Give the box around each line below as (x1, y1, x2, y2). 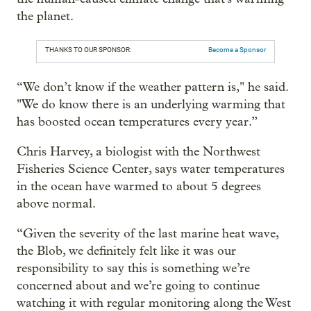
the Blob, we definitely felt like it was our (17, 243, 236, 258)
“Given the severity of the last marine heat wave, (17, 226, 278, 241)
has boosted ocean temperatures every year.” (17, 114, 258, 129)
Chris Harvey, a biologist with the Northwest (17, 144, 260, 159)
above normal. (17, 196, 96, 211)
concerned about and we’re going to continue (17, 278, 260, 293)
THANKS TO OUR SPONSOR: (45, 45, 131, 53)
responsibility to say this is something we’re (17, 260, 250, 276)
